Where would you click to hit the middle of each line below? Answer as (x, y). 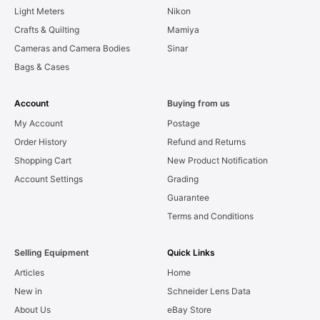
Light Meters (39, 11)
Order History (41, 141)
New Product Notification (217, 160)
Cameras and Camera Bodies (72, 48)
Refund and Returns (206, 141)
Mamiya (183, 29)
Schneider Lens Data (209, 291)
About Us (32, 309)
